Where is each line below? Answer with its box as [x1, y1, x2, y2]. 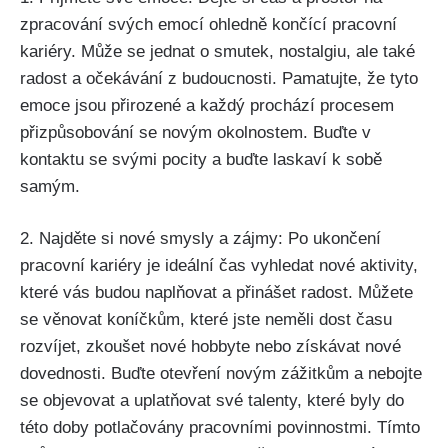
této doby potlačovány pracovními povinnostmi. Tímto [20, 418, 420, 438]
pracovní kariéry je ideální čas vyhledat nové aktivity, [20, 256, 418, 276]
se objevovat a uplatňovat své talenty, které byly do [20, 391, 404, 411]
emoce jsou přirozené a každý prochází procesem [20, 95, 394, 115]
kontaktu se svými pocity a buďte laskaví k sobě [20, 149, 382, 169]
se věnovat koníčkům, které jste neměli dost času [20, 310, 392, 330]
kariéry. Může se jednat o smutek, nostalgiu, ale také [20, 41, 415, 61]
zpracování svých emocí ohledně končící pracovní [20, 14, 397, 34]
